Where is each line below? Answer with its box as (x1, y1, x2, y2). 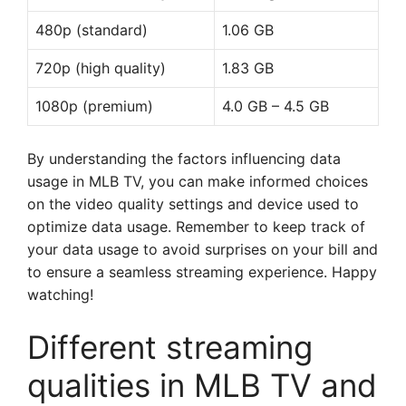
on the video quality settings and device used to (27, 195, 359, 213)
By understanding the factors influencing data (27, 150, 341, 168)
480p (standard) (35, 21, 148, 39)
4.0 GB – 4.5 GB (222, 97, 329, 115)
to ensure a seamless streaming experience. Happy (27, 263, 377, 281)
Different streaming (27, 328, 313, 366)
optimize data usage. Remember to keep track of (27, 217, 365, 236)
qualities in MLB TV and (27, 366, 377, 404)
